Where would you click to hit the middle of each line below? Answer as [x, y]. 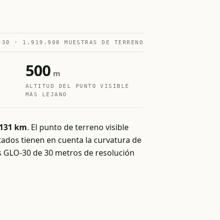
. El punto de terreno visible [78, 127]
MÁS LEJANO [46, 94]
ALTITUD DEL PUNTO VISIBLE [78, 86]
